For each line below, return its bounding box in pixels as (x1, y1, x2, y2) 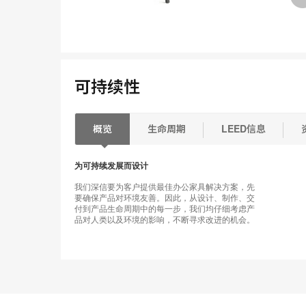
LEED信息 (221, 122, 266, 136)
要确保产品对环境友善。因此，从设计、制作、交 (74, 193, 255, 203)
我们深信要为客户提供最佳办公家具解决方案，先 (74, 182, 255, 192)
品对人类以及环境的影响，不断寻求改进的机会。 (74, 214, 255, 225)
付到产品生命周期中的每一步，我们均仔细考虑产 (74, 204, 255, 214)
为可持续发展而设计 (74, 161, 148, 171)
